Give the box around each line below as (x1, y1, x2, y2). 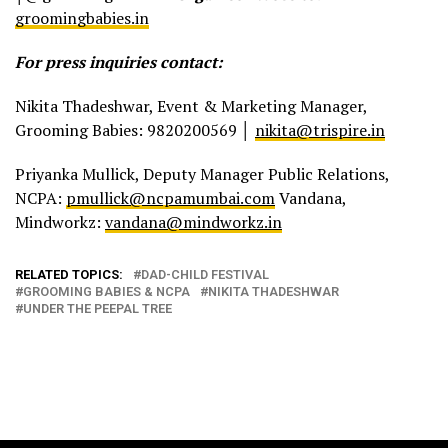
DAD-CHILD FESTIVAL (141, 267, 269, 283)
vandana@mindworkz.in (105, 211, 282, 234)
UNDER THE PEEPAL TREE (23, 301, 172, 317)
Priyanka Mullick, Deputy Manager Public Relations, (15, 163, 389, 186)
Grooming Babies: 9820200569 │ (15, 119, 255, 142)
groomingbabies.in (15, 7, 149, 30)
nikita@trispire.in (255, 119, 385, 142)
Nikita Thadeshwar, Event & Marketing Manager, (15, 95, 367, 118)
